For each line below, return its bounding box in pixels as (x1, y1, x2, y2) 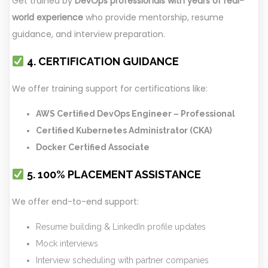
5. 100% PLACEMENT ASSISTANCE (24, 168, 201, 181)
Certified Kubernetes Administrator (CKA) (36, 126, 212, 136)
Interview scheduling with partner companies (36, 255, 209, 266)
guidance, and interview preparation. (12, 28, 165, 41)
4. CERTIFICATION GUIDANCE (24, 55, 179, 68)
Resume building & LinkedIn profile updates (36, 222, 206, 232)
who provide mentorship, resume (83, 11, 224, 24)
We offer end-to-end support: (12, 196, 139, 208)
